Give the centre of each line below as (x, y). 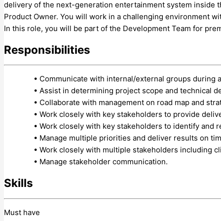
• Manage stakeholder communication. (101, 162)
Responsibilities (47, 49)
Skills (18, 183)
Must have (22, 212)
